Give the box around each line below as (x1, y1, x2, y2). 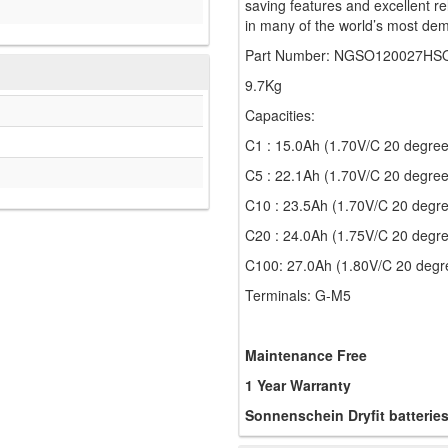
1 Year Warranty (245, 375, 351, 396)
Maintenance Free (245, 345, 367, 366)
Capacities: (245, 105, 315, 126)
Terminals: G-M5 (245, 285, 351, 306)
